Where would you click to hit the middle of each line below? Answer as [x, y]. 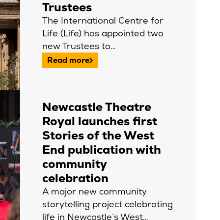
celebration [75, 178]
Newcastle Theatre [97, 107]
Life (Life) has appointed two [103, 33]
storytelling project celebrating [108, 204]
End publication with [102, 150]
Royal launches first [100, 121]
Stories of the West [98, 135]
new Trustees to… [79, 46]
